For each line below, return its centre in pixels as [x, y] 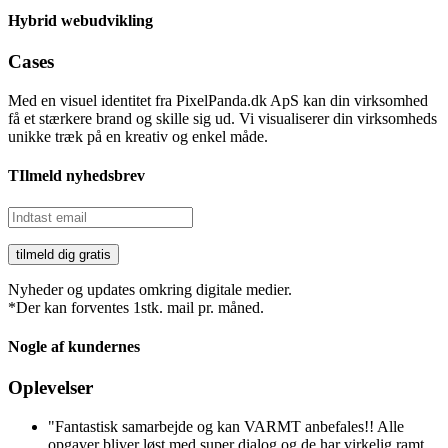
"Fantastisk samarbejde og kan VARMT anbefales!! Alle [226, 426]
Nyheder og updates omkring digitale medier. [150, 289]
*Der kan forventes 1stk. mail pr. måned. [136, 307]
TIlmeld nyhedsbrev [76, 176]
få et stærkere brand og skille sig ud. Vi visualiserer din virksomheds [222, 119]
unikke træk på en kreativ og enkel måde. [138, 137]
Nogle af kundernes [74, 346]
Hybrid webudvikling [80, 21]
